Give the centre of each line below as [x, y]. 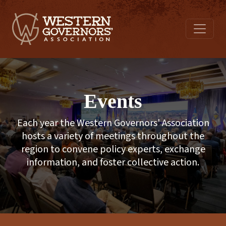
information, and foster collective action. [113, 162]
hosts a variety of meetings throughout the [113, 136]
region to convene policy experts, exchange [113, 149]
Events [113, 101]
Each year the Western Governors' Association [113, 123]
